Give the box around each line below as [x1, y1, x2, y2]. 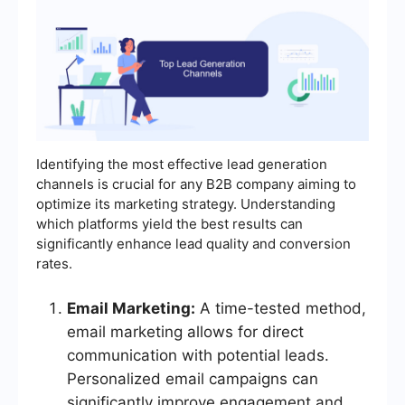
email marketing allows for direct [67, 323, 304, 342]
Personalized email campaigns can [67, 370, 318, 389]
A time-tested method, [195, 299, 366, 318]
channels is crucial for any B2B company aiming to [36, 175, 356, 193]
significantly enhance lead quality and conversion [36, 235, 351, 253]
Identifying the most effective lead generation [36, 155, 327, 174]
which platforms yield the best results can [36, 215, 303, 233]
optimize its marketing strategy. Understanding [36, 195, 335, 213]
